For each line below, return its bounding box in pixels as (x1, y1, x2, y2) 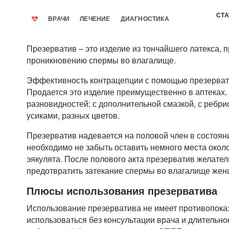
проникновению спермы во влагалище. (27, 54, 176, 66)
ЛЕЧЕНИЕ (80, 15, 110, 22)
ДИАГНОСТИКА (120, 15, 169, 22)
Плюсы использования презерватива (27, 183, 217, 198)
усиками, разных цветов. (27, 109, 120, 121)
